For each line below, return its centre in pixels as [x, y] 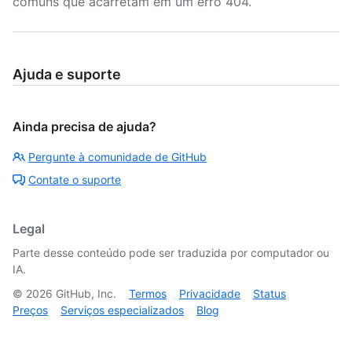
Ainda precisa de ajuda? [84, 126]
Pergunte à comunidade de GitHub [117, 157]
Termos [148, 293]
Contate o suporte [75, 180]
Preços [30, 310]
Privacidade [210, 293]
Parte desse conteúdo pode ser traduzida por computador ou [171, 253]
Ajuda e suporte [67, 74]
